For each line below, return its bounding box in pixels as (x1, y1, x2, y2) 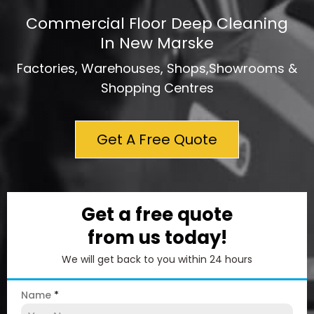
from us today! (87, 225, 227, 250)
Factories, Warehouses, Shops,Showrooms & (17, 60, 297, 77)
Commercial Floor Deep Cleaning (26, 13, 288, 34)
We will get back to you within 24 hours (62, 252, 252, 266)
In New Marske (100, 32, 214, 54)
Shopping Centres (100, 79, 214, 97)
